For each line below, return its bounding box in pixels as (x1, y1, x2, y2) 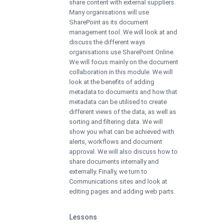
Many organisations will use (69, 8, 149, 16)
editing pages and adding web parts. (69, 187, 175, 195)
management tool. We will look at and (69, 28, 177, 36)
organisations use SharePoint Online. (69, 48, 175, 56)
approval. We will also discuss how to (69, 147, 178, 155)
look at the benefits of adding (69, 78, 154, 86)
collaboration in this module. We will (69, 68, 173, 76)
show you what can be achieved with (69, 127, 174, 135)
